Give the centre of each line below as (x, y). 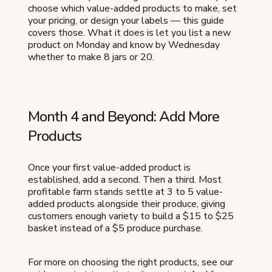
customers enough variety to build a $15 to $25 (131, 216)
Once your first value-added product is (109, 168)
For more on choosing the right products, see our (131, 263)
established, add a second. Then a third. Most (125, 180)
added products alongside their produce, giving (127, 204)
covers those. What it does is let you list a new (129, 33)
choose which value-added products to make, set (132, 9)
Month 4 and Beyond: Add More (124, 117)
